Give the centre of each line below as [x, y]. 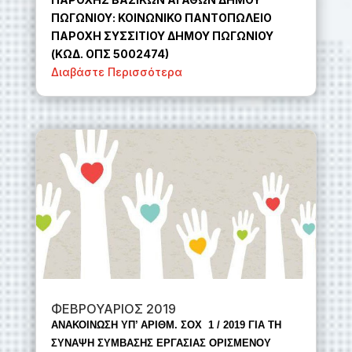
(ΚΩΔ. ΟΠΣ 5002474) [110, 53]
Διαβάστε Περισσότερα [116, 71]
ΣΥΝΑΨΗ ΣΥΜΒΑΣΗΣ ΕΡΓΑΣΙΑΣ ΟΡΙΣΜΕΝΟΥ [161, 343]
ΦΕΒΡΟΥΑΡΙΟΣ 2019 [113, 308]
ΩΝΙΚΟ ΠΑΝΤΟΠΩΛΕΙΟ [208, 17]
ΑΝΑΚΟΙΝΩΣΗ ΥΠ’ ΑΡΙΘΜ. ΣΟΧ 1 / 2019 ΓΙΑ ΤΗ [166, 324]
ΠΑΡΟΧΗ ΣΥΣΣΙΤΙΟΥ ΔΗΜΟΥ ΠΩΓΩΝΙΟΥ [162, 35]
